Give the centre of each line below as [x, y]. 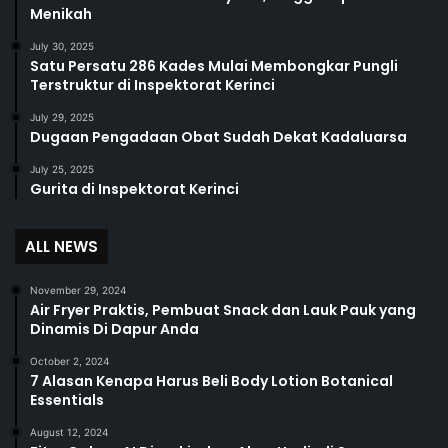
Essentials [67, 400]
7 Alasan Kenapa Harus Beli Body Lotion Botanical [211, 381]
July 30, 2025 [62, 46]
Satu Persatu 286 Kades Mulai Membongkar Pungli [214, 66]
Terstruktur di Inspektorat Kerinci [152, 85]
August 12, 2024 [69, 432]
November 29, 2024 [78, 290]
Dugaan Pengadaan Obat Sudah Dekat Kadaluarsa [218, 137]
